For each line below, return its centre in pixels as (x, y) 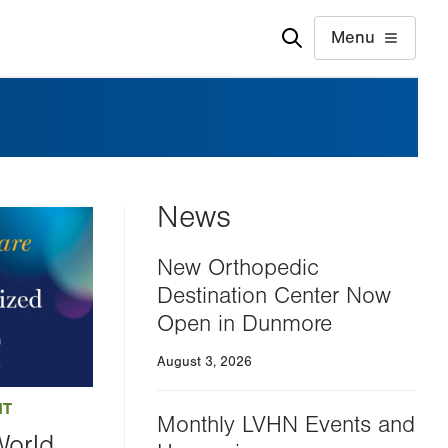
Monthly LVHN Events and (285, 425)
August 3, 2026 (204, 362)
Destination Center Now (273, 296)
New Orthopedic (237, 268)
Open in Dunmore (244, 324)
